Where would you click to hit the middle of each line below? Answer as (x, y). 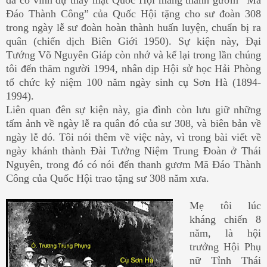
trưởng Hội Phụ (225, 247)
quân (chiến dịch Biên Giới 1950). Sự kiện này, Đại (133, 41)
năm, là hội (225, 233)
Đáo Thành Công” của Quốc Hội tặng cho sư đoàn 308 (133, 14)
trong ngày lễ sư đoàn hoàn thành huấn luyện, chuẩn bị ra (133, 28)
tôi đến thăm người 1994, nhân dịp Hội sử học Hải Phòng (133, 69)
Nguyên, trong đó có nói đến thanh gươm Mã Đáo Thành (133, 165)
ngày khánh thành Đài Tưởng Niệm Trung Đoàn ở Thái (133, 151)
